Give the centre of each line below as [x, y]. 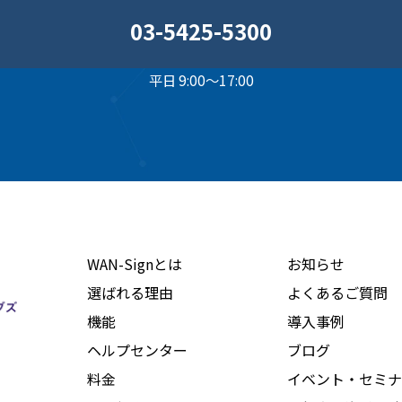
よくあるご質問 [337, 293]
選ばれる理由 [130, 293]
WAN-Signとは [135, 264]
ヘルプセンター [137, 350]
